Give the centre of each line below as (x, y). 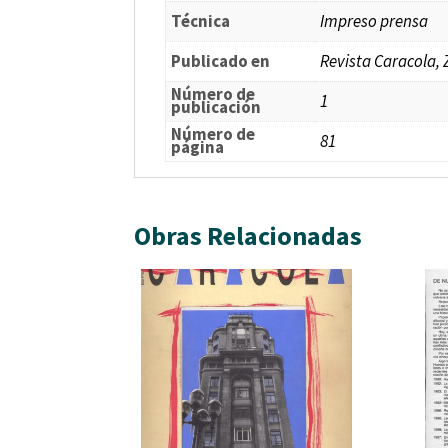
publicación (216, 106)
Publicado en (221, 60)
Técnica (201, 20)
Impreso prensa (374, 20)
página (198, 146)
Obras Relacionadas (248, 235)
